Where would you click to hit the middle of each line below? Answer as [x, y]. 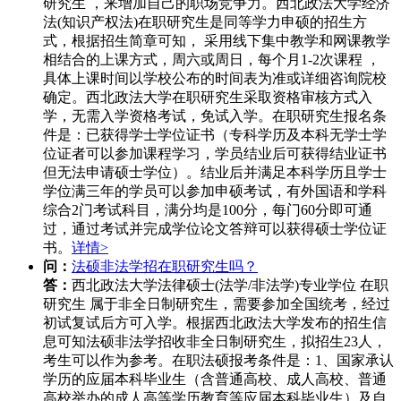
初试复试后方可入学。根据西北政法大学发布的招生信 [215, 323]
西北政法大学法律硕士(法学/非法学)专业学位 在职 [230, 286]
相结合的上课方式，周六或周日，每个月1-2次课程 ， [212, 60]
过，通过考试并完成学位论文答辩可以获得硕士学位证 [215, 229]
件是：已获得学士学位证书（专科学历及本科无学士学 [215, 135]
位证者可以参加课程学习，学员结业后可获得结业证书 [215, 154]
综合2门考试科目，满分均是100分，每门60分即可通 [208, 210]
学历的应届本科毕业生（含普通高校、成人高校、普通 [215, 380]
